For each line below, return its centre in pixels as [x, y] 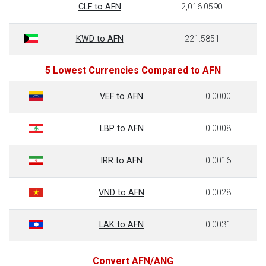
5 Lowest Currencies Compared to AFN [133, 70]
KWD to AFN [99, 39]
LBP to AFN [121, 129]
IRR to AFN [121, 161]
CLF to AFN [99, 7]
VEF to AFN [121, 96]
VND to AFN [121, 193]
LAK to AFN [121, 225]
